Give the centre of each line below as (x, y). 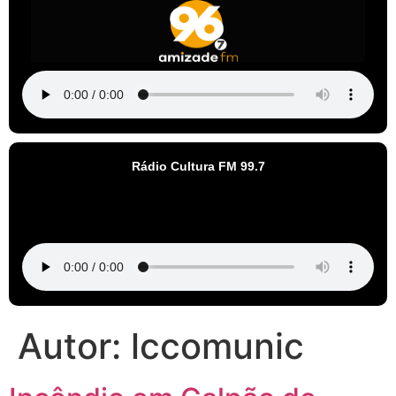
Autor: (74, 346)
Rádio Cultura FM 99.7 (198, 167)
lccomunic (217, 346)
